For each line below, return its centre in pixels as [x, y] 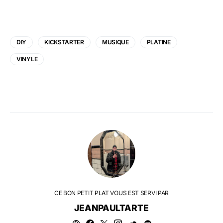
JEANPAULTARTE [111, 208]
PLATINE [159, 42]
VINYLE [27, 59]
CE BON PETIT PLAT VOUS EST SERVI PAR [111, 193]
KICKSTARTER [64, 42]
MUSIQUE [115, 42]
